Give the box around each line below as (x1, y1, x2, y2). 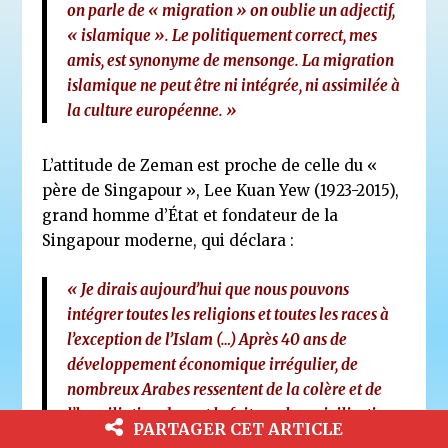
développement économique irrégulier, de (67, 355, 359, 375)
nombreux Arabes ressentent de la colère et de (67, 380, 383, 400)
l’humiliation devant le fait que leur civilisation (67, 405, 395, 425)
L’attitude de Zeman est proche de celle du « (42, 156, 378, 176)
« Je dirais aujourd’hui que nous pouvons (67, 280, 350, 300)
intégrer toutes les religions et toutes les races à (67, 305, 390, 325)
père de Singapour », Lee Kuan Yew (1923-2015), (42, 181, 400, 201)
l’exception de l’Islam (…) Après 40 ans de (67, 330, 348, 350)
